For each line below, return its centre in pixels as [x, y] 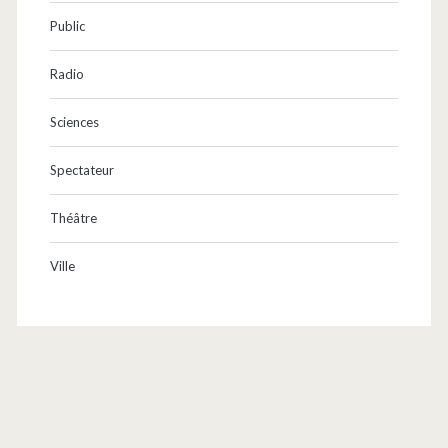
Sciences [74, 122]
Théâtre [73, 218]
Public [67, 26]
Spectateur [81, 170]
